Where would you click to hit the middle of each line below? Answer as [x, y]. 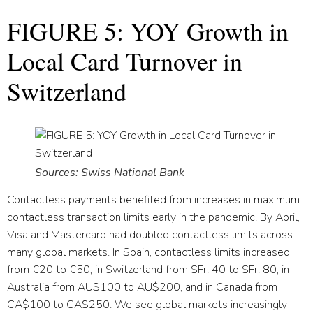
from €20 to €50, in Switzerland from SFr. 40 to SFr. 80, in [148, 269]
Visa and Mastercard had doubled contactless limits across [150, 234]
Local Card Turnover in [125, 60]
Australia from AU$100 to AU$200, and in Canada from [142, 287]
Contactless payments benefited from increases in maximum [153, 199]
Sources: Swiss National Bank [110, 172]
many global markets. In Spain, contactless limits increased [148, 252]
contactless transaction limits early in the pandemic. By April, [153, 217]
